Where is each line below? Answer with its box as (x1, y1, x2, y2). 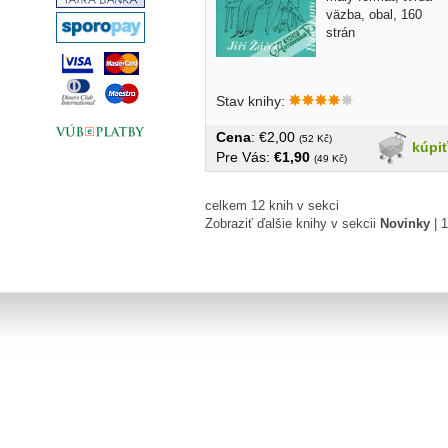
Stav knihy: (216, 93, 289, 110)
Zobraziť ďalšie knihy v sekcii (205, 216, 380, 232)
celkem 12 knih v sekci (205, 198, 339, 214)
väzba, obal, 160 (326, 7, 422, 23)
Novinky (380, 216, 430, 232)
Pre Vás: (216, 149, 274, 166)
